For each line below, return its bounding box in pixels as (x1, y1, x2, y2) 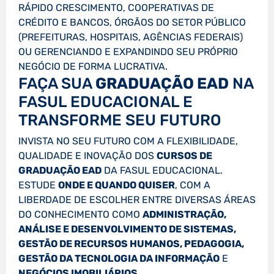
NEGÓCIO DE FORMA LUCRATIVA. (18, 61, 168, 73)
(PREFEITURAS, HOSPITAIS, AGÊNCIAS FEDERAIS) (18, 31, 243, 43)
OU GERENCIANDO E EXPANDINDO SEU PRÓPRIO (18, 46, 238, 58)
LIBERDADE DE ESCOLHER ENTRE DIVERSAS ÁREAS (18, 194, 256, 206)
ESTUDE (18, 179, 58, 191)
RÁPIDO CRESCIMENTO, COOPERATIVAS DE (18, 2, 214, 14)
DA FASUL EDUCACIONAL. (102, 165, 223, 177)
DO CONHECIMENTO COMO (18, 209, 143, 221)
